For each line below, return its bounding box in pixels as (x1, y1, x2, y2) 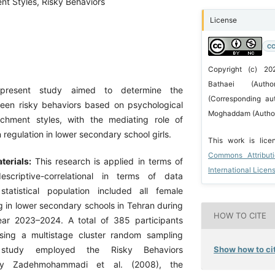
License (209, 15, 237, 25)
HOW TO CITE (214, 211, 267, 221)
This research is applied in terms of (34, 156, 184, 167)
